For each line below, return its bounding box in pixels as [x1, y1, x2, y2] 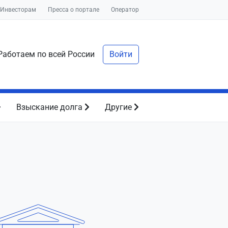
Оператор [111, 6, 139, 13]
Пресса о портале [48, 6, 99, 13]
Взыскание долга [16, 102, 84, 112]
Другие [104, 102, 134, 112]
